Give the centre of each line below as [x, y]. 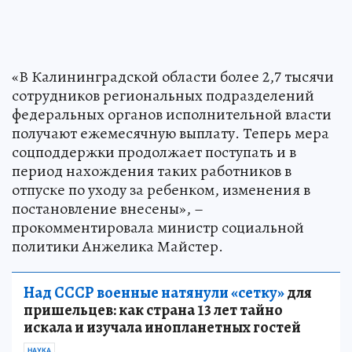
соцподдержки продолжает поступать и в [154, 152]
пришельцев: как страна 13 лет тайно [153, 310]
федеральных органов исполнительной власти [172, 114]
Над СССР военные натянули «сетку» [154, 292]
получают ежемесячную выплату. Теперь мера [170, 133]
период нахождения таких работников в [152, 170]
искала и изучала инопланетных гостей [162, 327]
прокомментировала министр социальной [158, 227]
